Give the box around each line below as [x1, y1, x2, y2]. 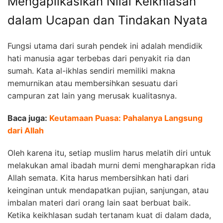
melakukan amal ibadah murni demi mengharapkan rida [7, 160, 216, 170]
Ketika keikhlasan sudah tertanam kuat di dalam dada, [7, 210, 211, 220]
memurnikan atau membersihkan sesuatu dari [7, 78, 178, 88]
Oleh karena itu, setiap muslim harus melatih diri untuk [7, 147, 211, 158]
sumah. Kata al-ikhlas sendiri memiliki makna [7, 65, 175, 76]
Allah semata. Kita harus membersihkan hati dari [7, 172, 189, 183]
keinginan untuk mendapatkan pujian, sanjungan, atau [7, 185, 209, 195]
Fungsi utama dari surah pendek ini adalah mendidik [7, 40, 203, 51]
